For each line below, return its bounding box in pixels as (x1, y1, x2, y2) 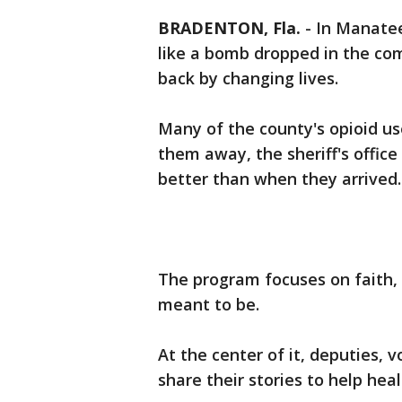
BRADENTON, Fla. (158, 17, 301, 39)
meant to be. (158, 293, 259, 315)
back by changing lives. (158, 67, 338, 89)
